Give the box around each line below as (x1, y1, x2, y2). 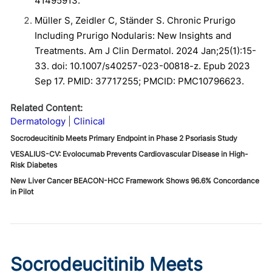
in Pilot (10, 187, 33, 196)
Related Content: (10, 102, 83, 114)
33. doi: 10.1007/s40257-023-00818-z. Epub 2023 (35, 60, 250, 72)
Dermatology (10, 115, 66, 127)
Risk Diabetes (10, 160, 57, 169)
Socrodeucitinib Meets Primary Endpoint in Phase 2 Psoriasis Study (10, 134, 237, 143)
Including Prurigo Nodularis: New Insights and (35, 30, 231, 41)
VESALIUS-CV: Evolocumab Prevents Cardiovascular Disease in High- (10, 149, 248, 158)
